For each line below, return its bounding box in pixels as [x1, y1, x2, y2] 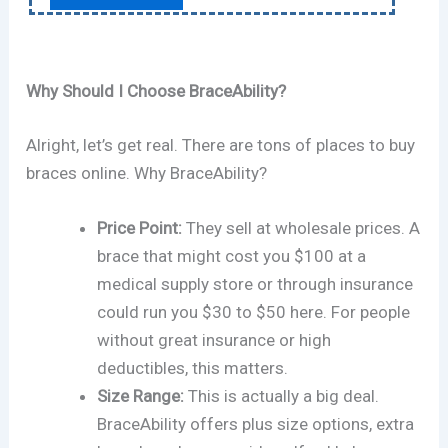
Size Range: [97, 385, 185, 406]
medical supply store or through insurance [97, 273, 414, 294]
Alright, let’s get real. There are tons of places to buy [26, 134, 416, 155]
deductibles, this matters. [97, 357, 289, 378]
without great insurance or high [97, 329, 332, 350]
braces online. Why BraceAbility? [26, 162, 268, 183]
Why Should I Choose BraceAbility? [26, 81, 287, 102]
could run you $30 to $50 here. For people [97, 301, 411, 322]
